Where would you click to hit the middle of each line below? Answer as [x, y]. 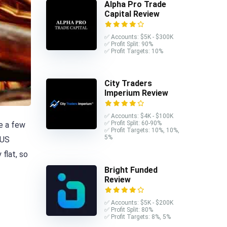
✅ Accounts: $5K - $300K [139, 37]
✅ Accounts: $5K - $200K [139, 203]
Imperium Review [136, 93]
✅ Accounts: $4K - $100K [139, 116]
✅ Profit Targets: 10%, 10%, [142, 130]
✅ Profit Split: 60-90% [133, 123]
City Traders [128, 84]
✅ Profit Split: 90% [129, 44]
